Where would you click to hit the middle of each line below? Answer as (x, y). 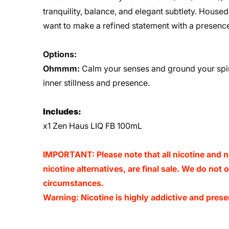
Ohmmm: (61, 68)
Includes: (62, 111)
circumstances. (73, 183)
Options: (60, 54)
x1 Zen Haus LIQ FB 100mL (93, 126)
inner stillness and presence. (96, 83)
